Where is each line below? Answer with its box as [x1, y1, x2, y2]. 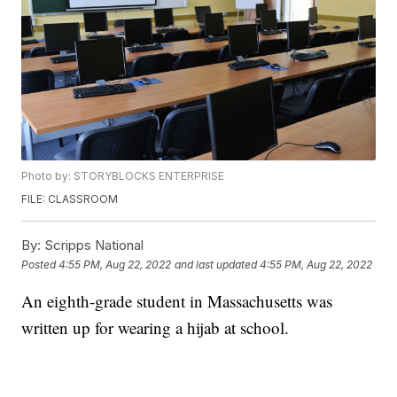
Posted [21, 257, 59, 271]
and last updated [175, 257, 258, 271]
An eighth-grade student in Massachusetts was [21, 290, 333, 313]
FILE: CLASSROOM [21, 192, 119, 206]
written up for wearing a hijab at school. [21, 316, 290, 339]
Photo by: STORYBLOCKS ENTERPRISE [21, 169, 225, 183]
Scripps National [41, 237, 144, 254]
